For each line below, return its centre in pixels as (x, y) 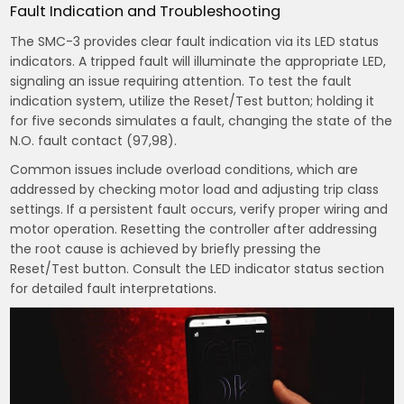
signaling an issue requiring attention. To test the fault (181, 81)
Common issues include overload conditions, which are (184, 169)
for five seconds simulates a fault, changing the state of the (202, 120)
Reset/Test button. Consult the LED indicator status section (197, 268)
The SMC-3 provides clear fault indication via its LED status (195, 41)
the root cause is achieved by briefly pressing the (166, 248)
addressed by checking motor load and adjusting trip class (195, 189)
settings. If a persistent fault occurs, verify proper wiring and (199, 209)
